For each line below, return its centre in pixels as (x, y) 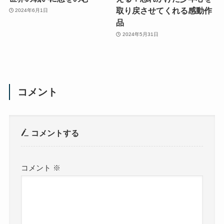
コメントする (54, 133)
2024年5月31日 (140, 34)
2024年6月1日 (32, 10)
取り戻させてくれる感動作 (164, 10)
